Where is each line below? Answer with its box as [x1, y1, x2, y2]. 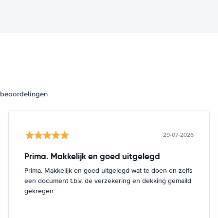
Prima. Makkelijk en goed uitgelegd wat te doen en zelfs [24, 166, 193, 175]
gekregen [24, 186, 54, 195]
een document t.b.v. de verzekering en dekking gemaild [24, 176, 192, 185]
